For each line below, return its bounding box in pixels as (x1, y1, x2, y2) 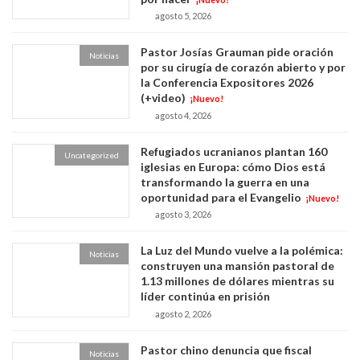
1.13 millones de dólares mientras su (141, 274, 335, 288)
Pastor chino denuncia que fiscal (141, 343, 313, 358)
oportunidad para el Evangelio (141, 190, 302, 204)
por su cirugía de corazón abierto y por (141, 60, 346, 75)
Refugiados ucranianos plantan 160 (141, 144, 328, 158)
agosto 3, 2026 (155, 209, 212, 220)
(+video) (141, 91, 186, 105)
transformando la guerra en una (141, 174, 310, 189)
